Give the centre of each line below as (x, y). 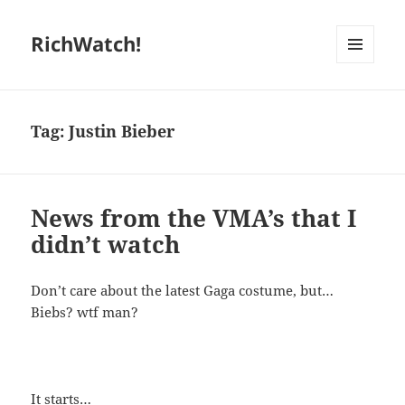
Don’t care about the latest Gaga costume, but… (183, 291)
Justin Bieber (122, 132)
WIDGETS (362, 101)
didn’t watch (106, 245)
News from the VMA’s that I (194, 218)
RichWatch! (86, 44)
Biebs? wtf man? (85, 312)
